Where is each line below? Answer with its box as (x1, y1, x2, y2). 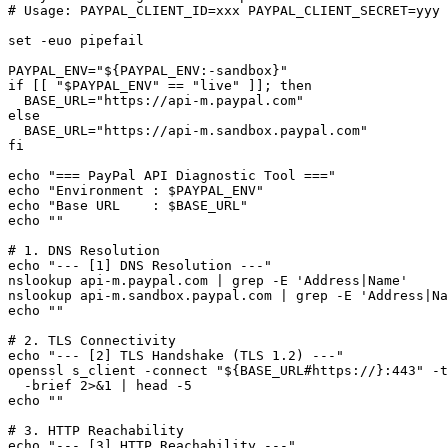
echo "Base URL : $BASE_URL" (8, 198, 248, 214)
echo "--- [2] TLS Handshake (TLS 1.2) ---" (8, 348, 344, 364)
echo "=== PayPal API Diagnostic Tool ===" (8, 168, 336, 184)
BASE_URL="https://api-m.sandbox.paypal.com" (8, 123, 368, 139)
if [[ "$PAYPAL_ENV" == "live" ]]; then (8, 78, 312, 94)
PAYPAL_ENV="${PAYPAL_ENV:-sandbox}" (8, 63, 288, 79)
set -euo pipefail (8, 33, 144, 49)
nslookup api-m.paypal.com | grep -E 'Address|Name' (8, 273, 408, 289)
